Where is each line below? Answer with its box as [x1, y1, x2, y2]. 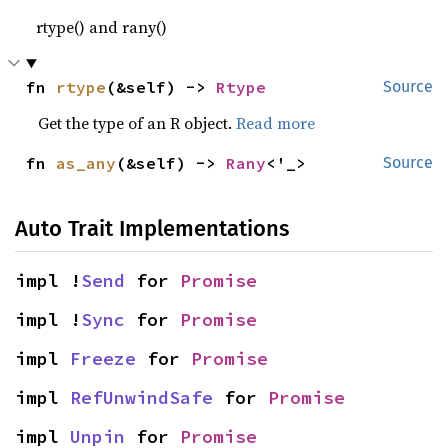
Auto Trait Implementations [15, 215, 289, 242]
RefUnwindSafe [70, 386, 213, 409]
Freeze [70, 347, 136, 370]
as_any [56, 153, 117, 173]
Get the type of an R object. [38, 112, 237, 134]
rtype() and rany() [36, 16, 168, 38]
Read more [236, 112, 316, 134]
